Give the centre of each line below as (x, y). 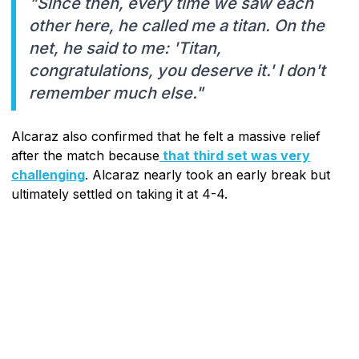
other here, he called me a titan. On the (177, 25)
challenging (48, 174)
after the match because (85, 155)
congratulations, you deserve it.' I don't (177, 70)
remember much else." (116, 93)
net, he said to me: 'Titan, (125, 48)
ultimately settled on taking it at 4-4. (119, 194)
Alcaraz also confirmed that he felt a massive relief (166, 136)
